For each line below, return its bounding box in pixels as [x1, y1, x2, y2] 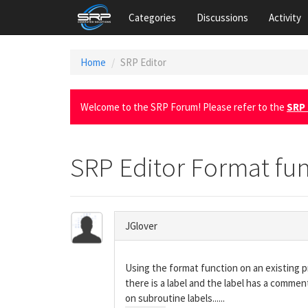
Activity [269, 10, 301, 24]
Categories [129, 10, 176, 24]
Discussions [197, 10, 248, 24]
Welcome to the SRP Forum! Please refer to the [80, 100, 287, 113]
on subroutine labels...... [125, 291, 225, 305]
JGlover [125, 219, 157, 232]
